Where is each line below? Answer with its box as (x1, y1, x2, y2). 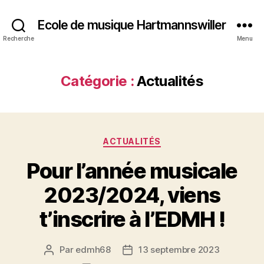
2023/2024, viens (44, 181, 220, 208)
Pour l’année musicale (27, 157, 237, 184)
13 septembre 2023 (138, 243, 220, 255)
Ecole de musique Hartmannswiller (38, 17, 226, 32)
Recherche (3, 34, 34, 42)
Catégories (131, 133, 184, 145)
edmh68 (75, 243, 111, 255)
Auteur (48, 244, 77, 256)
